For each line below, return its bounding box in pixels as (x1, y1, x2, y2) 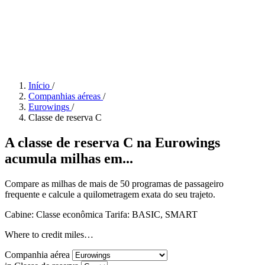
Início (28, 80, 50, 91)
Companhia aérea (5, 249, 70, 260)
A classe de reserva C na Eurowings (5, 134, 220, 150)
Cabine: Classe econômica (5, 209, 103, 219)
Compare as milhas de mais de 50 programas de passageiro (5, 178, 224, 189)
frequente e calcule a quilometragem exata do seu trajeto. (5, 189, 215, 199)
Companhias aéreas (28, 91, 101, 101)
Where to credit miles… (5, 229, 93, 240)
